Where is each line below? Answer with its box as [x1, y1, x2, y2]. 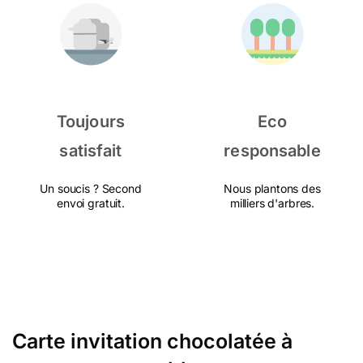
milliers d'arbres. [229, 196, 315, 210]
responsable [224, 141, 321, 160]
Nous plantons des [224, 181, 321, 195]
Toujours [56, 112, 126, 131]
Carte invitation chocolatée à [12, 329, 293, 353]
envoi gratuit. [57, 196, 125, 210]
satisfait [59, 141, 122, 160]
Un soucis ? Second [40, 181, 142, 195]
